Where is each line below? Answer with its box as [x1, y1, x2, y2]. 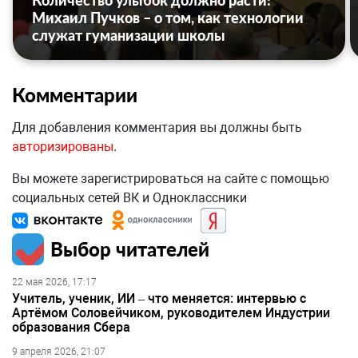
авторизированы [12, 139, 113, 155]
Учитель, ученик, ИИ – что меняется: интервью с [12, 291, 306, 307]
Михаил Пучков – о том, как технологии [32, 9, 304, 27]
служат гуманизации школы [32, 26, 225, 45]
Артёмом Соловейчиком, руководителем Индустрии [12, 305, 330, 321]
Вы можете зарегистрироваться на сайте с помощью [12, 171, 329, 187]
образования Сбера [12, 320, 130, 336]
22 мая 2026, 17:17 [12, 276, 97, 288]
